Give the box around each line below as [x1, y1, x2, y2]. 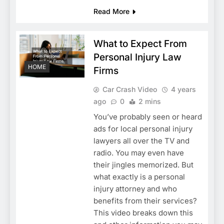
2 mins [138, 96, 161, 105]
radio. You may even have [93, 147, 184, 157]
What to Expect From [93, 37, 187, 49]
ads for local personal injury [93, 123, 192, 133]
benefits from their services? [93, 195, 197, 205]
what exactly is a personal [93, 171, 185, 181]
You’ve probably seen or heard [93, 111, 202, 121]
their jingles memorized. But [93, 159, 193, 169]
